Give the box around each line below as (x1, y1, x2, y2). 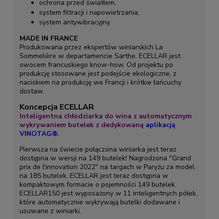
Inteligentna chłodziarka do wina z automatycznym (19, 111, 192, 121)
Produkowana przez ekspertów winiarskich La (19, 42, 163, 52)
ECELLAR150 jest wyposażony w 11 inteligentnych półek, (19, 188, 197, 198)
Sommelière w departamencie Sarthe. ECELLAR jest (19, 51, 180, 61)
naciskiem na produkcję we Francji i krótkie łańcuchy (19, 77, 181, 87)
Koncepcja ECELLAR (19, 101, 94, 112)
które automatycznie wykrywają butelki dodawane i (19, 197, 180, 207)
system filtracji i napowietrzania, (39, 7, 139, 17)
